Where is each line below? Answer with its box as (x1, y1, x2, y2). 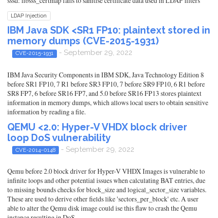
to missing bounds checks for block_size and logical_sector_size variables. (7, 184, 206, 194)
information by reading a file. (7, 107, 86, 116)
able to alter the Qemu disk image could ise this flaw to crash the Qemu (7, 203, 197, 213)
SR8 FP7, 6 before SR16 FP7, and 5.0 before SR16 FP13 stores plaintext (7, 88, 201, 98)
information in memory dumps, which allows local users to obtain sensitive (7, 97, 208, 107)
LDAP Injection (11, 13, 47, 19)
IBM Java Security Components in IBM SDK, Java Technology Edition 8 (7, 70, 204, 79)
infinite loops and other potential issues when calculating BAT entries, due (7, 175, 205, 185)
